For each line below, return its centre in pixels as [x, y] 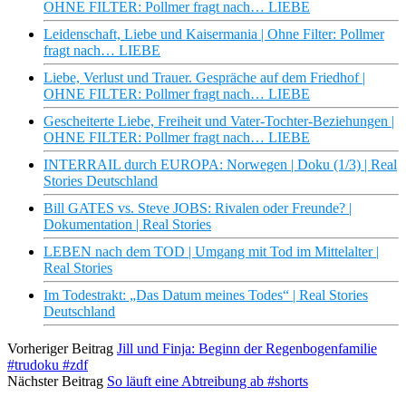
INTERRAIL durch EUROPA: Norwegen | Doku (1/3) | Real [220, 165]
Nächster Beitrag [55, 382]
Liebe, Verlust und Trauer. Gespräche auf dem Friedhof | [204, 78]
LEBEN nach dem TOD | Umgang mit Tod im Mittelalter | [211, 252]
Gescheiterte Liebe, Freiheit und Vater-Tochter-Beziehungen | [219, 121]
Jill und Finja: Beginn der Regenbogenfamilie [247, 349]
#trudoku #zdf [48, 365]
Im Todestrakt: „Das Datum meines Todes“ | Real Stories [206, 295]
